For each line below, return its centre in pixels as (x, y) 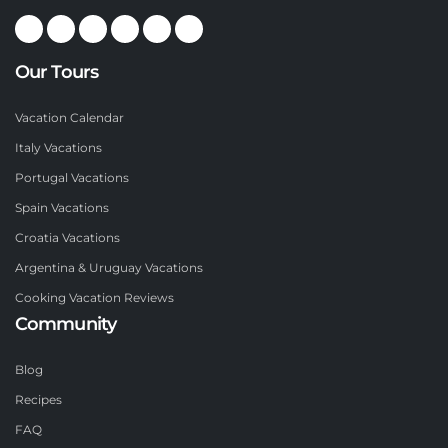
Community (66, 324)
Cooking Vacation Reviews (94, 298)
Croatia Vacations (67, 238)
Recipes (38, 400)
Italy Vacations (58, 148)
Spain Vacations (62, 208)
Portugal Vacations (72, 178)
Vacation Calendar (69, 118)
